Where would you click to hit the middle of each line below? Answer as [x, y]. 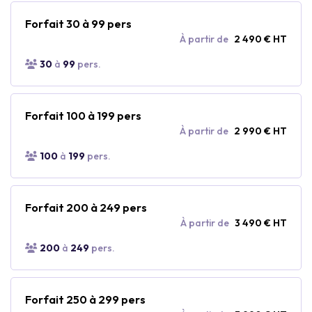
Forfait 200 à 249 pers [86, 207]
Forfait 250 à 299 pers [85, 299]
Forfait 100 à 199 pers [83, 115]
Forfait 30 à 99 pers [78, 23]
